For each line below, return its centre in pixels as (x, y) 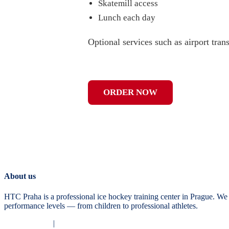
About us (20, 176)
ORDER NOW (130, 93)
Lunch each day (127, 18)
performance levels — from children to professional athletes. (101, 205)
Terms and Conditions (92, 223)
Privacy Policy (28, 223)
